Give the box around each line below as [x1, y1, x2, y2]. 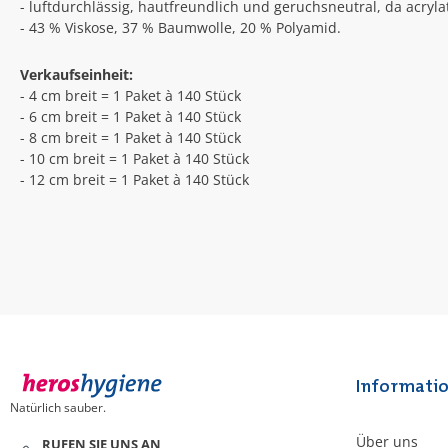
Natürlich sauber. [10, 398, 106, 416]
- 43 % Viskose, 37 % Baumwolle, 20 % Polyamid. [20, 18, 341, 38]
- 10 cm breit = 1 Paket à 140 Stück [20, 148, 249, 168]
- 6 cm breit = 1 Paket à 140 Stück [20, 106, 241, 126]
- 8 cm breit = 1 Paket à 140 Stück [20, 127, 241, 147]
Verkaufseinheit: [20, 64, 133, 84]
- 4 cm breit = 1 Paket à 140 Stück [20, 85, 241, 105]
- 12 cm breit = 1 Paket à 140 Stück [20, 169, 249, 189]
